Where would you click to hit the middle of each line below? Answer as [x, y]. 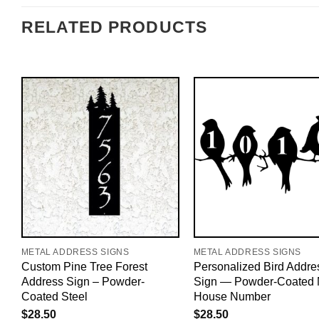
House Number [232, 297]
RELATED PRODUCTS [114, 28]
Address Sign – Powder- [83, 282]
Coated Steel [54, 297]
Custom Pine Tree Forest [84, 267]
